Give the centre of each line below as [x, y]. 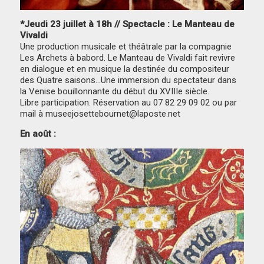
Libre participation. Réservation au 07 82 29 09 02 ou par [129, 103]
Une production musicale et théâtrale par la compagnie [126, 47]
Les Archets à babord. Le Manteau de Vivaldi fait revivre [128, 58]
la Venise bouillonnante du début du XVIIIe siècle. [115, 92]
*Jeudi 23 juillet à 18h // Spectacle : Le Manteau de [128, 24]
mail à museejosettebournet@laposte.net [100, 114]
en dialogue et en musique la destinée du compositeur [125, 69]
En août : [38, 134]
